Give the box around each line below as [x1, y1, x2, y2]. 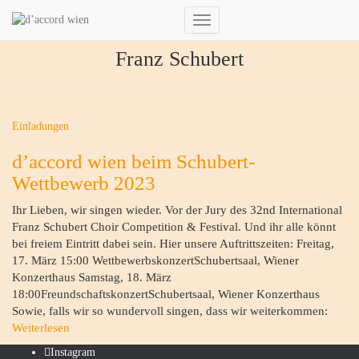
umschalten [201, 42, 252, 54]
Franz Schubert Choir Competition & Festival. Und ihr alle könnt [12, 220, 336, 233]
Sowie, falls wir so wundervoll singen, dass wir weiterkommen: [12, 305, 328, 317]
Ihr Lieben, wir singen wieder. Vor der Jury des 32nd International [12, 204, 342, 216]
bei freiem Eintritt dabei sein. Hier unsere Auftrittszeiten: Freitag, [12, 237, 334, 250]
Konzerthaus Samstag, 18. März [12, 271, 171, 284]
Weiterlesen [12, 321, 70, 334]
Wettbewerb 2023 [12, 172, 155, 194]
